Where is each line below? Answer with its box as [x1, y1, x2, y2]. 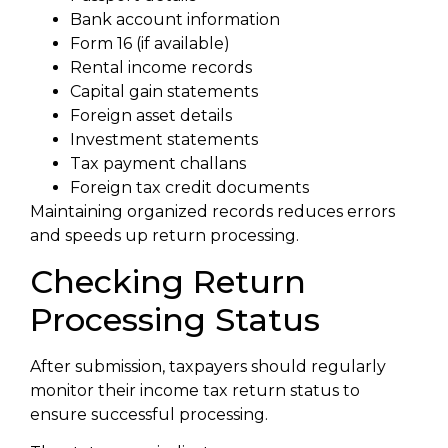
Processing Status [30, 299, 320, 339]
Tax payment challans [70, 154, 246, 174]
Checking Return [30, 261, 306, 301]
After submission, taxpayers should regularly [30, 356, 386, 376]
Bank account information [70, 10, 280, 30]
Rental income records [70, 58, 252, 78]
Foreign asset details [70, 106, 232, 126]
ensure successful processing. [30, 404, 268, 424]
